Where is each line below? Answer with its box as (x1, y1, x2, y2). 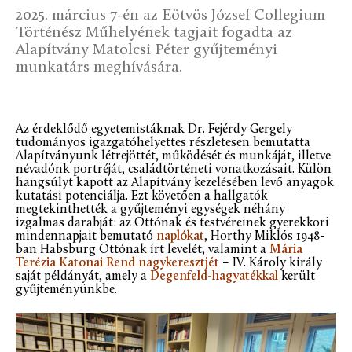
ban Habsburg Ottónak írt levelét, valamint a (16, 244, 269, 257)
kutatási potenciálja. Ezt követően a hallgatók (16, 190, 268, 203)
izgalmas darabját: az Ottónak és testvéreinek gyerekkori (16, 217, 329, 230)
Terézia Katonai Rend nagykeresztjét (16, 257, 219, 270)
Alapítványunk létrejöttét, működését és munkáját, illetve (16, 150, 331, 163)
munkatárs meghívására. (16, 60, 182, 76)
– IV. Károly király (219, 257, 322, 270)
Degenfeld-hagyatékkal (150, 270, 278, 284)
